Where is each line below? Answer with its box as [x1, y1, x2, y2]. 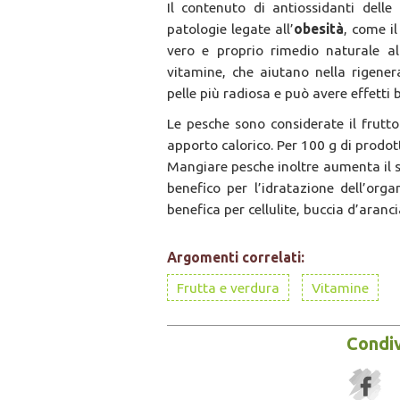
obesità [294, 21, 345, 37]
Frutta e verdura [177, 279, 279, 296]
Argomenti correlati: [167, 249, 304, 266]
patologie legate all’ [167, 21, 295, 37]
